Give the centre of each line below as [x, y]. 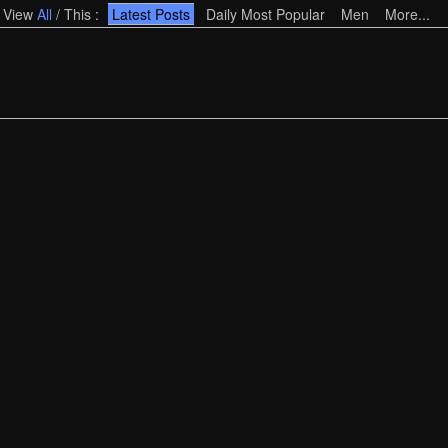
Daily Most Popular [265, 14]
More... [407, 14]
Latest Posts [151, 14]
